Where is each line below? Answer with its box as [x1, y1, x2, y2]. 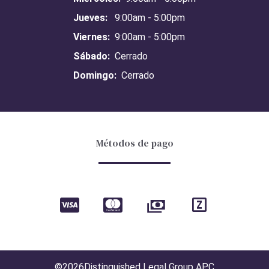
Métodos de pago [95, 136, 174, 150]
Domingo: [73, 70, 116, 81]
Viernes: [73, 31, 110, 43]
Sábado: [73, 50, 110, 62]
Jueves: [73, 12, 107, 23]
